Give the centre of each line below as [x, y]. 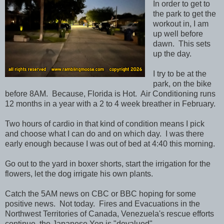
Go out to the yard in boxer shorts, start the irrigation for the [108, 163]
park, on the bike [182, 83]
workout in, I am [180, 23]
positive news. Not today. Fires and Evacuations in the [102, 203]
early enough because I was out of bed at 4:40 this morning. [110, 143]
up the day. [172, 53]
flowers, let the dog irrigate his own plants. [81, 173]
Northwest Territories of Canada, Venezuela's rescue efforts [109, 213]
